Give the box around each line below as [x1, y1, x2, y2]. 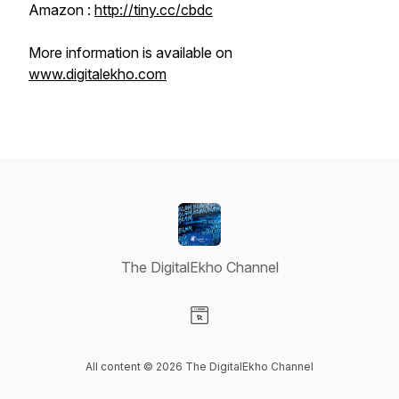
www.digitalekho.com [28, 65, 167, 83]
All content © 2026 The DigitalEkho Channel [85, 360, 313, 373]
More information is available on [28, 44, 232, 61]
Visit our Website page [199, 325, 341, 343]
